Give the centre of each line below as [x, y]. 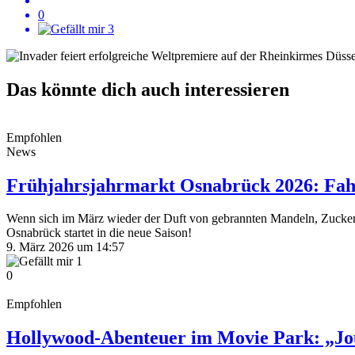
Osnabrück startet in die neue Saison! [99, 233]
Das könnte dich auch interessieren [148, 89]
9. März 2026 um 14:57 [65, 247]
